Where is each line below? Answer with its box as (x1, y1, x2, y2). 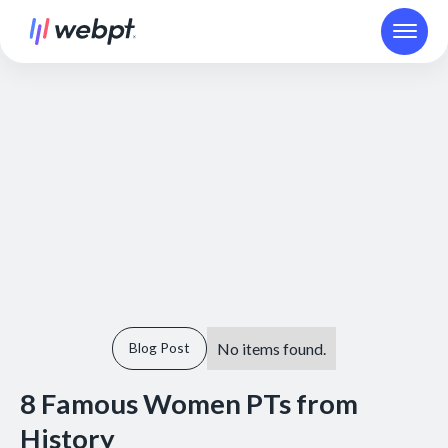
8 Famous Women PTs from (19, 386, 358, 420)
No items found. (216, 338, 326, 358)
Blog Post (129, 339, 190, 357)
